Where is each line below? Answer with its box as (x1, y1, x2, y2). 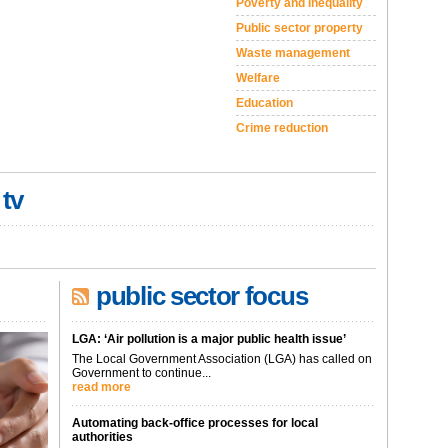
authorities (72, 430, 133, 444)
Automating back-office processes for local (72, 416, 318, 430)
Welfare (236, 71, 280, 85)
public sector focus (96, 281, 308, 311)
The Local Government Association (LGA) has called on (72, 352, 372, 366)
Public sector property (236, 21, 363, 35)
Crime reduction (236, 121, 328, 135)
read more (72, 380, 131, 394)
